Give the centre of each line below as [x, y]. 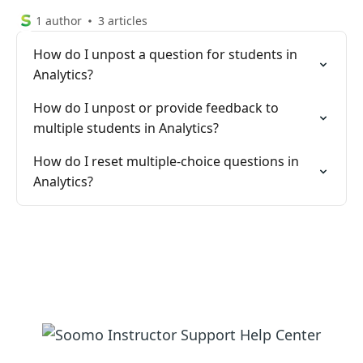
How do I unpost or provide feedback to [156, 108]
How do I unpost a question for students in [165, 54]
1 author [59, 21]
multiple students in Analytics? [126, 128]
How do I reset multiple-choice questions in [166, 161]
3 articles [123, 21]
